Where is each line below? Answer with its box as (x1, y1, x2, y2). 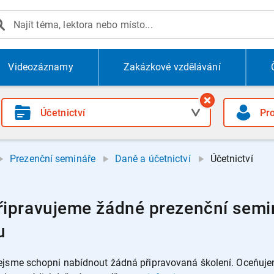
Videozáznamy (8, 61, 73, 73)
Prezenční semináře (10, 153, 95, 165)
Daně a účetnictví (114, 153, 191, 165)
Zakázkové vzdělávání (123, 61, 221, 73)
